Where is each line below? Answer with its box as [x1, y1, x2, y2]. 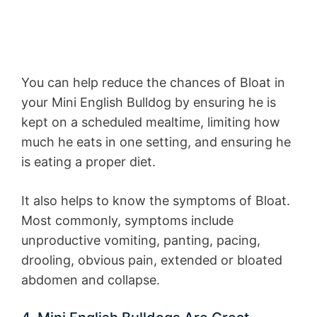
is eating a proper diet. [21, 154, 156, 170]
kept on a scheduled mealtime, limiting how [21, 115, 280, 130]
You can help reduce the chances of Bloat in [21, 75, 285, 91]
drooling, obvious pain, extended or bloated [21, 253, 282, 268]
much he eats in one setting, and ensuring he [21, 134, 291, 150]
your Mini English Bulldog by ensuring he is [21, 95, 276, 110]
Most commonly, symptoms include [21, 213, 234, 229]
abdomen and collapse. [21, 272, 160, 288]
